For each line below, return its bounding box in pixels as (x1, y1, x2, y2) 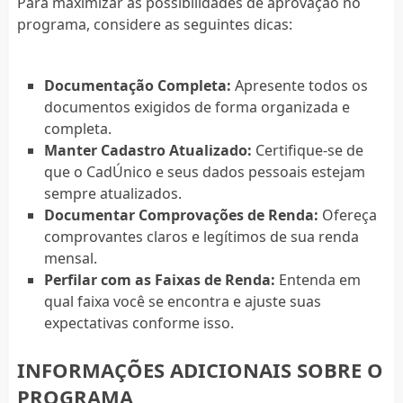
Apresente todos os (230, 75, 368, 95)
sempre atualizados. (43, 183, 182, 203)
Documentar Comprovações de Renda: (43, 204, 318, 225)
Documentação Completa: (43, 75, 231, 95)
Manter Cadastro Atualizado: (43, 139, 252, 160)
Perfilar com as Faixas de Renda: (43, 269, 275, 290)
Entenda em (274, 269, 361, 290)
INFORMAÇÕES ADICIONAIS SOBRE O (16, 356, 383, 384)
